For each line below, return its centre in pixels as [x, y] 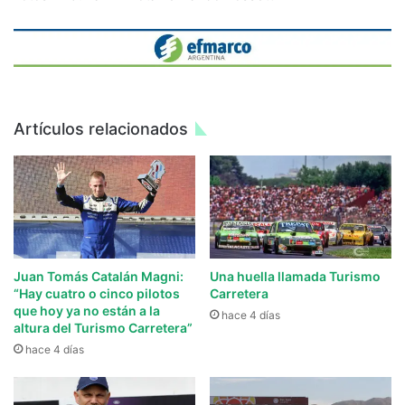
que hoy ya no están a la [87, 310]
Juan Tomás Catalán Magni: [99, 276]
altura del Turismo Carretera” [103, 327]
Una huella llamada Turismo [295, 276]
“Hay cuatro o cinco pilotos [97, 293]
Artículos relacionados [101, 129]
